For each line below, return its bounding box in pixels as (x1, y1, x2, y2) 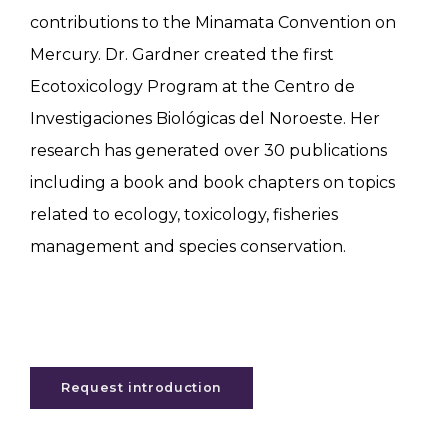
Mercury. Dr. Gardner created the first (30, 44, 334, 64)
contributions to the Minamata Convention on (30, 12, 396, 32)
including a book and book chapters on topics (30, 172, 395, 192)
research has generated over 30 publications (30, 140, 387, 160)
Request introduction (61, 379, 222, 395)
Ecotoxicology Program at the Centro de (30, 76, 355, 96)
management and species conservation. (30, 236, 346, 256)
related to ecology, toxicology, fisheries (30, 204, 338, 224)
